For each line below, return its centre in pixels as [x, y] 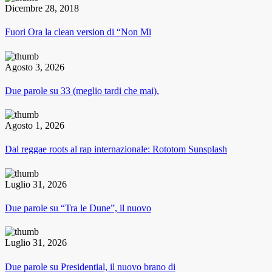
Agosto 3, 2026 [35, 67]
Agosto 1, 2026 [35, 126]
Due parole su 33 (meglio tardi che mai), [82, 90]
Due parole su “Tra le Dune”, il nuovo [78, 208]
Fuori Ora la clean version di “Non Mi [78, 32]
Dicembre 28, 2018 [42, 8]
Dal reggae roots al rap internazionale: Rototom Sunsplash [116, 149]
